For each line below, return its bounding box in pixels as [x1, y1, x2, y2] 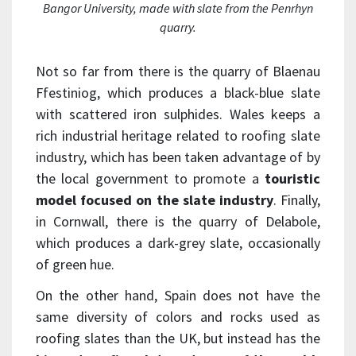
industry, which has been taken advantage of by [36, 147, 320, 166]
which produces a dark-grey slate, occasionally [36, 233, 320, 252]
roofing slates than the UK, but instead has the [36, 328, 320, 347]
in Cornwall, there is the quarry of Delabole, [36, 211, 320, 230]
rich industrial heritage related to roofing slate [36, 126, 320, 145]
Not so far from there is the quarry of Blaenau [36, 61, 320, 80]
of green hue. [36, 254, 114, 273]
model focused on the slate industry [36, 190, 273, 209]
